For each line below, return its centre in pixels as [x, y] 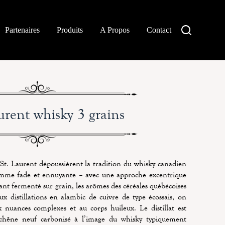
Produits [70, 30]
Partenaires [22, 30]
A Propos [115, 30]
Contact [159, 30]
